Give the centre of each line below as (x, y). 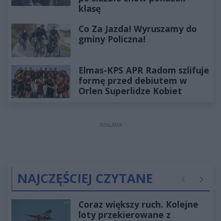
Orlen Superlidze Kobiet (130, 91)
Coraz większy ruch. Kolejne (138, 204)
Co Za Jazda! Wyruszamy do (138, 29)
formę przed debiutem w (133, 80)
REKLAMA (110, 125)
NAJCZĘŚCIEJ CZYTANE (85, 179)
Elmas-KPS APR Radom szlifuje (144, 70)
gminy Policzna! (112, 39)
